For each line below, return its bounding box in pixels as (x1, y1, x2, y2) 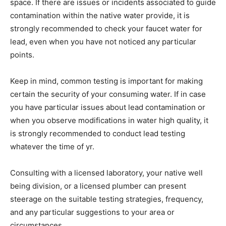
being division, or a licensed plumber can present (10, 181, 186, 191)
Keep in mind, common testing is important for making (10, 76, 203, 86)
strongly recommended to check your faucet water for (10, 24, 202, 33)
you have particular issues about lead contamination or (10, 102, 205, 112)
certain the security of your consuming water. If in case (10, 89, 206, 99)
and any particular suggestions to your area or (10, 207, 175, 217)
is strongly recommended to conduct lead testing (10, 129, 185, 138)
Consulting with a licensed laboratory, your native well (10, 168, 203, 178)
